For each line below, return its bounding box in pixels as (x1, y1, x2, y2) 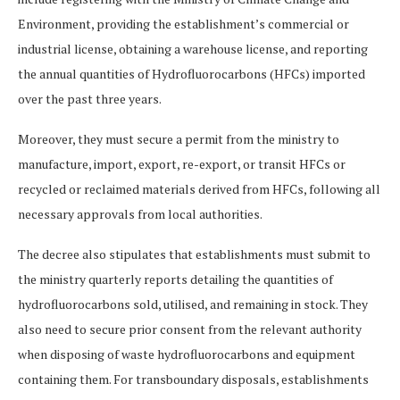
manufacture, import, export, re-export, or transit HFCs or (18, 155, 346, 172)
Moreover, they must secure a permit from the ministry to (18, 130, 339, 147)
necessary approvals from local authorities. (18, 205, 262, 222)
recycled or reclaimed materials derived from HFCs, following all (18, 180, 380, 197)
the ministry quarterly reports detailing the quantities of (18, 271, 333, 287)
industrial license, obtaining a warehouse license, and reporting (18, 40, 368, 57)
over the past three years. (18, 90, 162, 107)
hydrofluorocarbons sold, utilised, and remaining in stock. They (18, 296, 368, 312)
